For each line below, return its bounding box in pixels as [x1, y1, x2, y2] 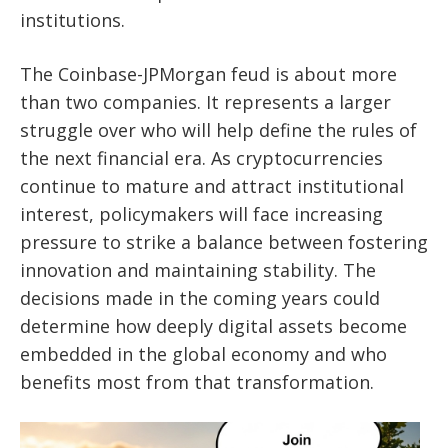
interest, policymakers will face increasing [20, 202, 383, 227]
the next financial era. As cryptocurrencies [20, 146, 383, 171]
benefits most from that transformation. [20, 370, 374, 395]
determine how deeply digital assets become [20, 314, 407, 339]
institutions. [20, 8, 125, 33]
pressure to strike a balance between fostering [20, 230, 428, 255]
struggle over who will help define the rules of [20, 118, 417, 143]
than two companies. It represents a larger [20, 90, 391, 115]
